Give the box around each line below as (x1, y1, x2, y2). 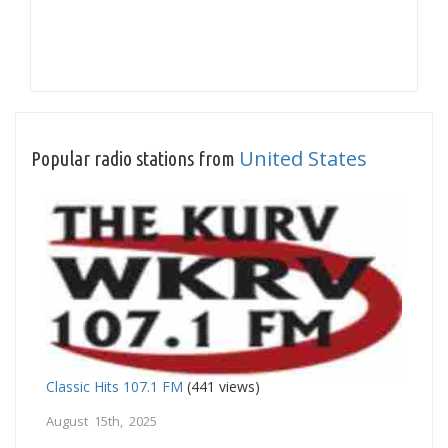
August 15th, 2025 (46, 411, 157, 430)
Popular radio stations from (31, 146, 239, 170)
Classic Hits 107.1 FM (46, 376, 183, 396)
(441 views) (183, 376, 260, 396)
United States (239, 144, 367, 172)
